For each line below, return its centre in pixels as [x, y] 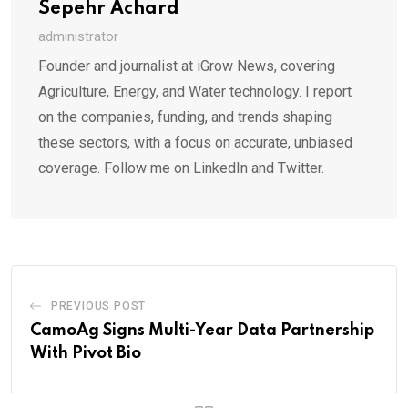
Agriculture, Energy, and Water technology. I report [195, 91]
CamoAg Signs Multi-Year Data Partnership [202, 330]
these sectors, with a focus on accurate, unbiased [195, 142]
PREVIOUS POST [98, 306]
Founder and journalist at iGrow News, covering [187, 66]
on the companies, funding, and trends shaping [185, 117]
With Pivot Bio [86, 353]
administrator [78, 36]
